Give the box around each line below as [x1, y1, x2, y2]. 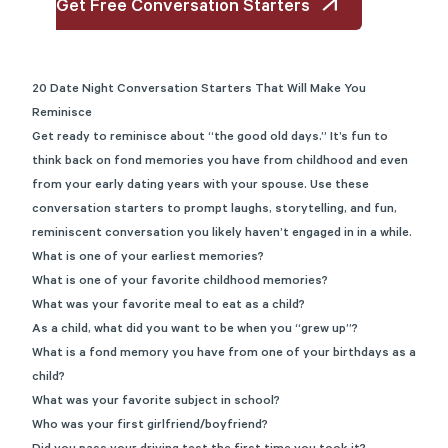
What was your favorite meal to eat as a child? [32, 299, 308, 313]
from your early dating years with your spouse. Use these [32, 179, 369, 193]
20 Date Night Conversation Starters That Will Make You [32, 83, 366, 97]
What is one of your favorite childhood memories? [32, 275, 331, 289]
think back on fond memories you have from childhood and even [32, 155, 408, 169]
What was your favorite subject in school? [32, 395, 283, 409]
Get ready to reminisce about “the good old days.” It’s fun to [32, 131, 388, 145]
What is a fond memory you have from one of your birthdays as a [32, 347, 416, 361]
